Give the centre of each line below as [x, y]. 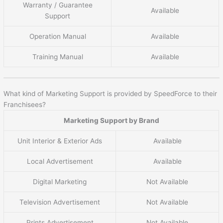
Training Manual [57, 57]
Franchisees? [25, 105]
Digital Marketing [60, 182]
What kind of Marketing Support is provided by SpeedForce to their [111, 94]
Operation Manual [57, 37]
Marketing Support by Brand [111, 121]
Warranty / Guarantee [57, 5]
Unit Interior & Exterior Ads [60, 141]
